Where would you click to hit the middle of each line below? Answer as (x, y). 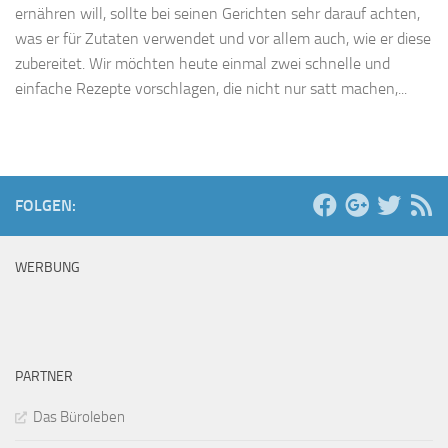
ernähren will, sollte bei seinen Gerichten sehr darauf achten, (217, 14)
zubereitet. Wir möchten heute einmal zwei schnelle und (202, 64)
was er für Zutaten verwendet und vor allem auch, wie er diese (223, 39)
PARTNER (44, 377)
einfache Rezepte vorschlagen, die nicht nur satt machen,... (211, 89)
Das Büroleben (79, 417)
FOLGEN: (45, 206)
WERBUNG (47, 268)
